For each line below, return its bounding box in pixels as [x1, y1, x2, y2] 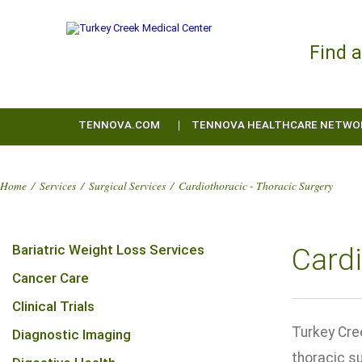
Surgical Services [89, 178, 166, 193]
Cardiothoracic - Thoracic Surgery [179, 178, 333, 193]
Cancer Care [12, 270, 89, 286]
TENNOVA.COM [78, 119, 160, 131]
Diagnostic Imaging [12, 326, 131, 343]
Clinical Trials [12, 298, 95, 314]
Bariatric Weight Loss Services [12, 242, 204, 258]
